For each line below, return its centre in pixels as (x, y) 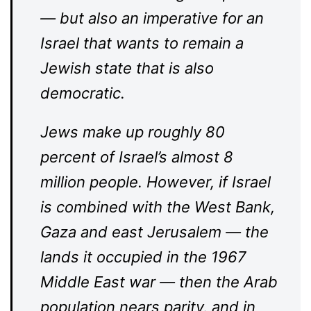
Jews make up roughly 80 (133, 132)
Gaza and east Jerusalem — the (154, 232)
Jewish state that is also (127, 68)
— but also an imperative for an (152, 18)
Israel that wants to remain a (142, 43)
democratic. (83, 93)
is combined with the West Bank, (158, 207)
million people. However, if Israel (155, 182)
